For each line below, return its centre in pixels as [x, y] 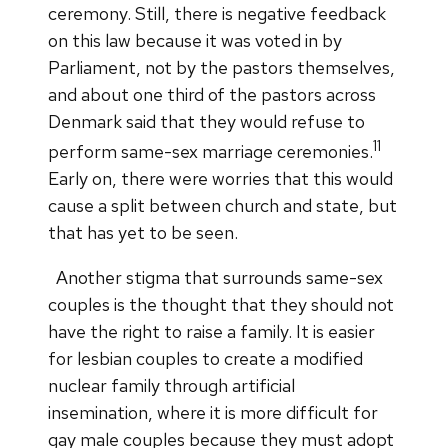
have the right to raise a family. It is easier [211, 331]
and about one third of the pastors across [212, 94]
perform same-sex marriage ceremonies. [210, 151]
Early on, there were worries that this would [220, 178]
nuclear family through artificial [171, 385]
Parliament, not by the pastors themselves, [221, 67]
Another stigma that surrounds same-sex [219, 277]
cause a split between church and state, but [222, 205]
